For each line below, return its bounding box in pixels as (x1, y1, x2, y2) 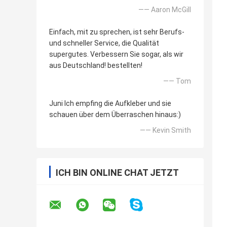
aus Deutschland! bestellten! (49, 61, 142, 70)
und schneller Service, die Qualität (49, 39, 159, 48)
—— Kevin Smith (140, 126, 191, 135)
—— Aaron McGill (138, 6, 191, 14)
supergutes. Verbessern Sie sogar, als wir (49, 50, 183, 59)
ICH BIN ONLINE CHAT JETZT (56, 167, 179, 178)
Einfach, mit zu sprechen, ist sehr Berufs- (49, 28, 184, 36)
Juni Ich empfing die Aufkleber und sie (49, 99, 171, 108)
